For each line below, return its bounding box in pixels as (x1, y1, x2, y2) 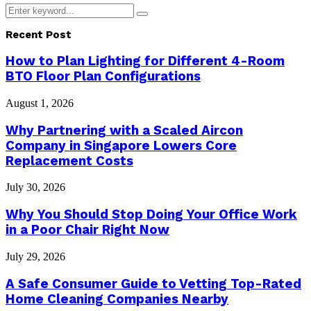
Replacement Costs (6, 153, 133, 169)
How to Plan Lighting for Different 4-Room (6, 53, 285, 69)
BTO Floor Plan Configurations (6, 69, 201, 85)
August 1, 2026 (6, 97, 74, 109)
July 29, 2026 (6, 250, 65, 262)
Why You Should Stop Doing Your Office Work (6, 207, 297, 223)
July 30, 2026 (6, 181, 65, 194)
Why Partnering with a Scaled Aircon (6, 122, 243, 138)
